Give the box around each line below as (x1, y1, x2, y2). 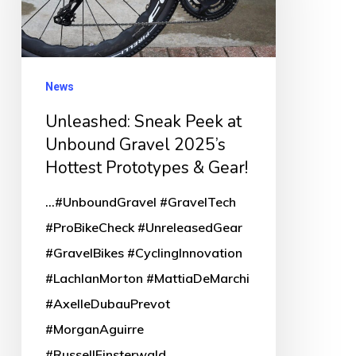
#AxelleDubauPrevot (44, 296, 170, 312)
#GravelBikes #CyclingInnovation (44, 245, 242, 261)
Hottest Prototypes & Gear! (44, 157, 248, 180)
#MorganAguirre (44, 321, 144, 338)
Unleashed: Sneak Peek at (44, 110, 242, 133)
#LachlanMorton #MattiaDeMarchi (44, 270, 250, 287)
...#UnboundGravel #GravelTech (44, 194, 236, 211)
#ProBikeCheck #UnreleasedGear (44, 219, 242, 236)
